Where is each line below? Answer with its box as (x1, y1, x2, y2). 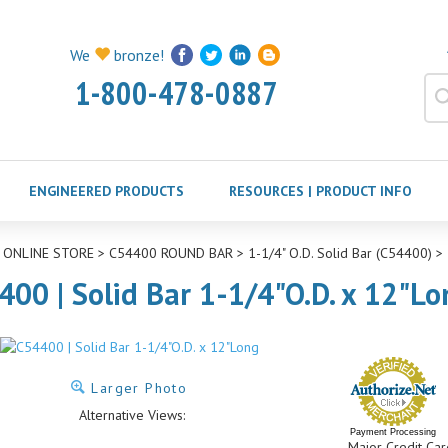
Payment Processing (349, 427, 436, 437)
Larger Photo (86, 378, 188, 397)
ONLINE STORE (2, 244, 94, 262)
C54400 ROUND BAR (108, 244, 233, 262)
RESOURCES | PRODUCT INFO (229, 182, 412, 200)
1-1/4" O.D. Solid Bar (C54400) (247, 244, 432, 262)
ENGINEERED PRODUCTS (28, 182, 184, 200)
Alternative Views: (79, 406, 185, 424)
